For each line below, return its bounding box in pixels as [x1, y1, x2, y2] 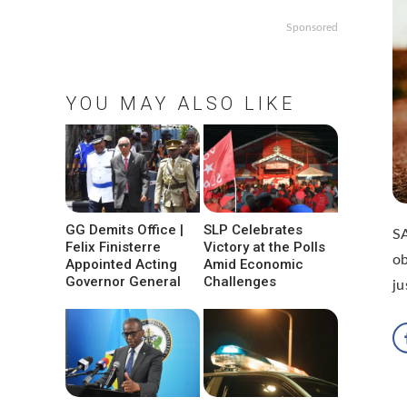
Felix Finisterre [65, 239, 161, 256]
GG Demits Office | [65, 222, 184, 239]
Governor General [65, 273, 181, 291]
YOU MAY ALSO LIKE [65, 93, 295, 114]
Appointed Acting [65, 256, 177, 273]
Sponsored [286, 22, 338, 33]
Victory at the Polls [203, 239, 326, 256]
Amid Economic [203, 256, 304, 273]
